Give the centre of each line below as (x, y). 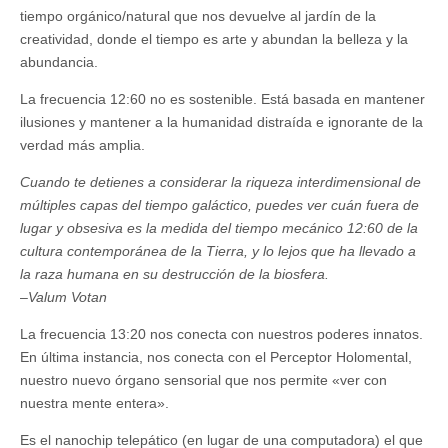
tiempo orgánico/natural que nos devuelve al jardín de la (198, 16)
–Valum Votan (63, 297)
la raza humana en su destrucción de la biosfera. (174, 274)
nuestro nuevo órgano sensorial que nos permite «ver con (203, 380)
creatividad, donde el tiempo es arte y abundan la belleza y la (214, 39)
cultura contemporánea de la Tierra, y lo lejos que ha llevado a (218, 251)
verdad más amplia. (82, 145)
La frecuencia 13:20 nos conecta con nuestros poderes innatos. (221, 334)
